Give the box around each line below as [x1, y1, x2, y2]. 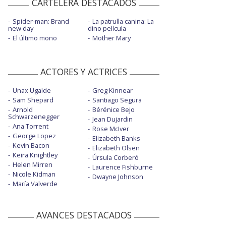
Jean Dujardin [92, 114, 133, 124]
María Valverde [13, 179, 58, 188]
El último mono [13, 33, 57, 42]
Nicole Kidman [13, 169, 55, 179]
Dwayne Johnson [92, 172, 143, 181]
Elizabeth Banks [92, 133, 140, 143]
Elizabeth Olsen [92, 143, 140, 152]
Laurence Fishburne [92, 162, 153, 172]
